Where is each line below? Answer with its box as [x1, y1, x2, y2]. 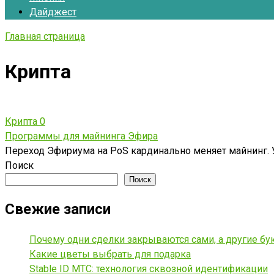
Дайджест [29, 6, 76, 18]
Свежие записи [5, 200, 111, 218]
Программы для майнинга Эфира [5, 130, 158, 142]
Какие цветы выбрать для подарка [29, 248, 191, 260]
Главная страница [5, 31, 85, 42]
